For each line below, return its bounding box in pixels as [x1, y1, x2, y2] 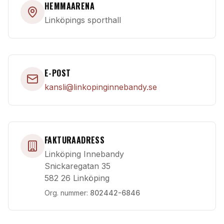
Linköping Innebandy [44, 149, 124, 159]
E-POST [44, 67, 71, 79]
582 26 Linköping [44, 173, 109, 183]
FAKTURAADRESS [44, 134, 105, 146]
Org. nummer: [44, 188, 90, 197]
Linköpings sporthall [44, 15, 121, 25]
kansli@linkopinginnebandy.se [44, 82, 157, 92]
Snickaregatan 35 [44, 161, 110, 171]
